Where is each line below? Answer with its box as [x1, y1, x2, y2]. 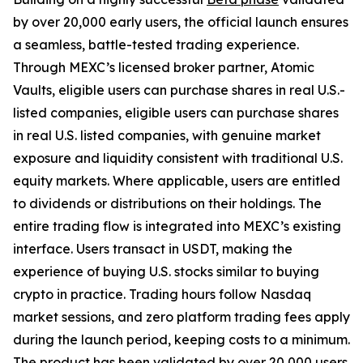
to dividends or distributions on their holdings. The [13, 194, 322, 211]
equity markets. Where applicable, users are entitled [13, 172, 340, 189]
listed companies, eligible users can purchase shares [13, 104, 339, 121]
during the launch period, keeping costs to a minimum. [13, 331, 350, 348]
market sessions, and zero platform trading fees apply [13, 308, 350, 325]
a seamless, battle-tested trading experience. [13, 36, 299, 53]
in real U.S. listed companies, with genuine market [13, 126, 321, 143]
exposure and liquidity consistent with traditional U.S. [13, 149, 343, 166]
